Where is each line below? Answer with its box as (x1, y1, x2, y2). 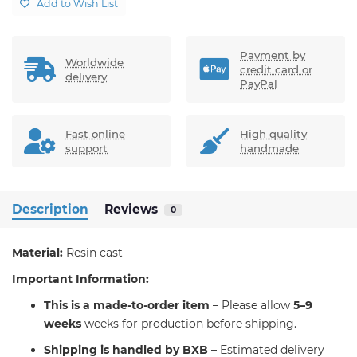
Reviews (104, 202, 158, 218)
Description (12, 202, 88, 218)
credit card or (240, 63, 312, 76)
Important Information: (12, 272, 149, 287)
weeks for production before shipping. (81, 316, 296, 331)
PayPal (240, 77, 277, 91)
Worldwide (65, 56, 124, 69)
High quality (240, 127, 307, 141)
